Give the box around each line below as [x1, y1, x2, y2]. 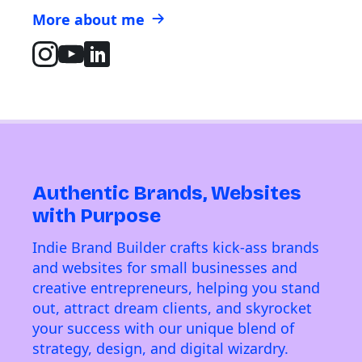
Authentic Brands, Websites [32, 182, 301, 205]
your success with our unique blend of [32, 318, 294, 339]
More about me [32, 10, 145, 30]
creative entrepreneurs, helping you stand [32, 278, 320, 298]
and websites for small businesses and [32, 258, 297, 278]
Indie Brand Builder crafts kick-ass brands [32, 238, 319, 258]
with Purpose [32, 204, 161, 228]
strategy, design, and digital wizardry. [32, 339, 288, 359]
